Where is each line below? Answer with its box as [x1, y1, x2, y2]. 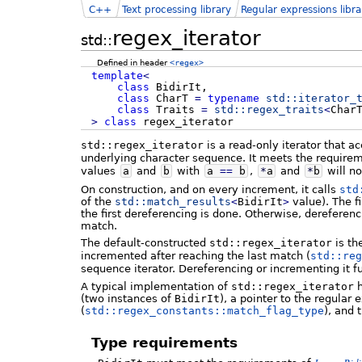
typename [207, 91, 259, 104]
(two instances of [81, 292, 175, 305]
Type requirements [90, 334, 238, 351]
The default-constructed [81, 237, 209, 250]
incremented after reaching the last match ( [81, 250, 310, 263]
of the [81, 195, 115, 208]
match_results [147, 195, 231, 208]
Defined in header [97, 57, 170, 67]
